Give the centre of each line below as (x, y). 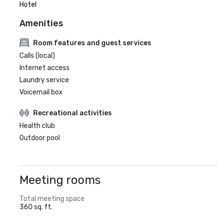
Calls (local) (37, 56)
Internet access (45, 68)
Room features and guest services (92, 43)
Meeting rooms (60, 180)
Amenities (41, 23)
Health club (37, 126)
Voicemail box (41, 92)
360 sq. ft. (36, 207)
